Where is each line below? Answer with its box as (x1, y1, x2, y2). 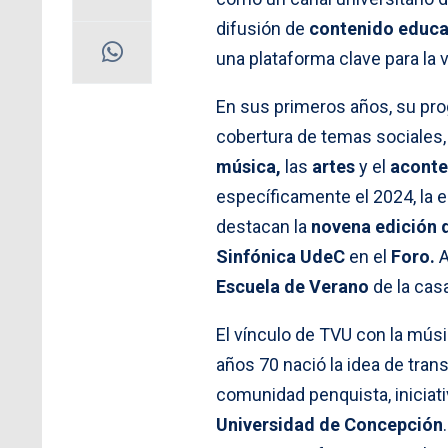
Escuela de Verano (216, 275, 369, 297)
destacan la (216, 215, 311, 237)
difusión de (216, 17, 309, 39)
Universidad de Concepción (216, 413, 443, 435)
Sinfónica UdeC (216, 245, 345, 267)
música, (216, 155, 281, 177)
